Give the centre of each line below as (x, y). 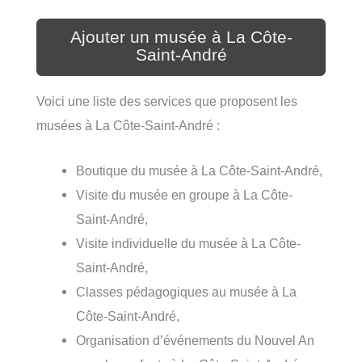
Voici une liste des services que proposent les (167, 101)
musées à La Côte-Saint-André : (128, 125)
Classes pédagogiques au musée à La (187, 292)
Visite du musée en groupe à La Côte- (185, 195)
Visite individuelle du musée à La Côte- (189, 244)
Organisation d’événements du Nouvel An (196, 341)
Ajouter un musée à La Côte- (181, 37)
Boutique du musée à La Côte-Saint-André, (200, 171)
